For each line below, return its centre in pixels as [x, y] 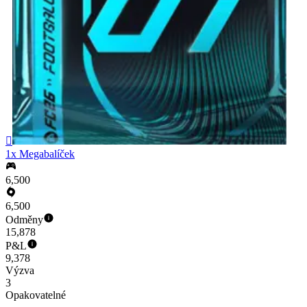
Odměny [24, 220]
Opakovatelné [36, 295]
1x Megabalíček [40, 154]
